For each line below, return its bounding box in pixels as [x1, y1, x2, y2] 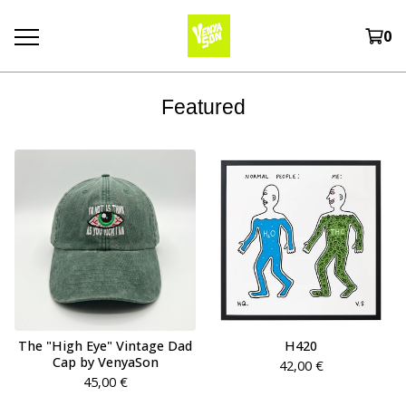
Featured [160, 95, 246, 119]
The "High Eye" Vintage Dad [18, 337, 192, 354]
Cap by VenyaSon [52, 353, 159, 371]
